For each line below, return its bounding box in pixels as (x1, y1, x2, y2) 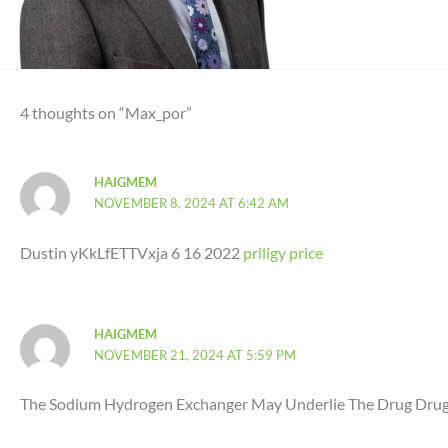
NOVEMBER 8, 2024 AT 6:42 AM (94, 195, 290, 212)
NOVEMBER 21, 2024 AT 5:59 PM (94, 346, 297, 363)
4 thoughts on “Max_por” (20, 103, 192, 123)
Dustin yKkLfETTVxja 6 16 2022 (20, 242, 243, 262)
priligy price (243, 242, 323, 262)
